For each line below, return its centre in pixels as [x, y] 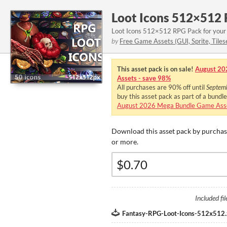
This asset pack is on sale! [156, 69]
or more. [125, 142]
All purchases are [143, 87]
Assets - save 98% [144, 78]
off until [194, 87]
